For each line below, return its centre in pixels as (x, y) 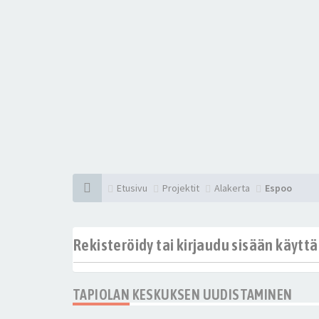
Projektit (181, 188)
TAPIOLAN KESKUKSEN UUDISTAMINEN (183, 294)
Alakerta (232, 188)
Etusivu (132, 188)
